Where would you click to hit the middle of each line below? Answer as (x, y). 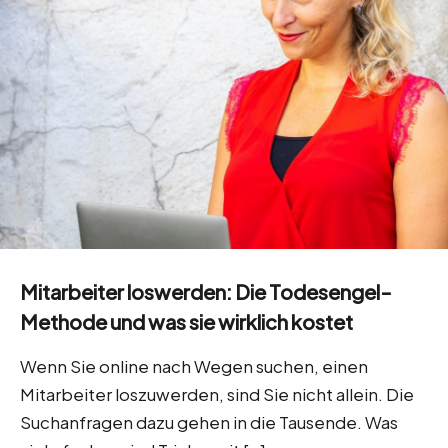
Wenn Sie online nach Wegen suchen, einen (194, 366)
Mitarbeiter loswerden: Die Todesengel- (206, 292)
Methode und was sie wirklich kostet (186, 322)
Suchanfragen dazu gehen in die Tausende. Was (209, 422)
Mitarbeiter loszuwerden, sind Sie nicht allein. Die (217, 394)
